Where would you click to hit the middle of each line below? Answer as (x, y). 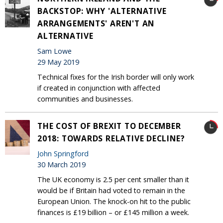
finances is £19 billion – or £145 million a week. (113, 212)
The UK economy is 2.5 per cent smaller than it (113, 179)
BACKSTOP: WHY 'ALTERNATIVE (102, 11)
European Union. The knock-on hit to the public (114, 201)
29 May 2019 (58, 62)
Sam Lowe (55, 51)
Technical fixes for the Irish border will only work (116, 77)
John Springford (63, 154)
